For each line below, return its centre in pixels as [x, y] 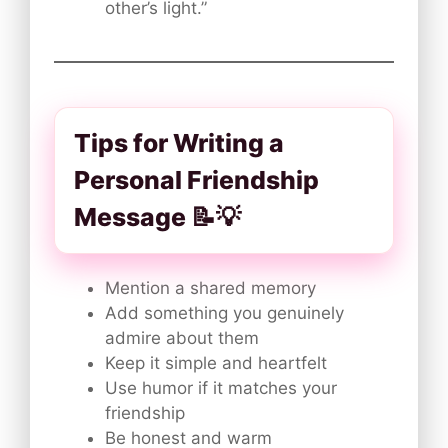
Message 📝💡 [157, 216]
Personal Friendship [196, 179]
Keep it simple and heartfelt [216, 362]
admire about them [182, 337]
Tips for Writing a [179, 142]
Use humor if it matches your [221, 387]
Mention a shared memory [210, 287]
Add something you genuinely [224, 312]
